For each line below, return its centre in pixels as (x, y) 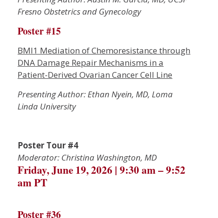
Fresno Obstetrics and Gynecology (80, 11)
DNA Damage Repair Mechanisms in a (91, 63)
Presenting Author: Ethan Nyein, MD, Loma (95, 94)
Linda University (47, 106)
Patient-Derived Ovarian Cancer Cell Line (95, 75)
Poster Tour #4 (48, 145)
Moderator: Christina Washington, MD (87, 157)
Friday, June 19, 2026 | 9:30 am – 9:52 (102, 170)
